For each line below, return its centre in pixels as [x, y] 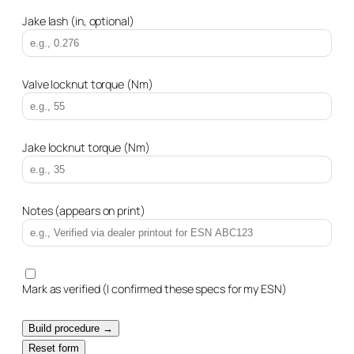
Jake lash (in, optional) [78, 21]
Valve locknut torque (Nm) [88, 84]
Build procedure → [71, 328]
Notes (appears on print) [84, 210]
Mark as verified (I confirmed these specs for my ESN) [154, 288]
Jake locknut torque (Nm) [86, 147]
